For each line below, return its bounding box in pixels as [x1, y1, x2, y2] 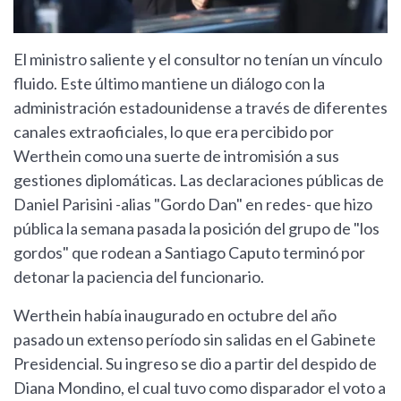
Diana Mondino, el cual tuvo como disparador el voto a [13, 377, 386, 397]
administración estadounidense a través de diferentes [13, 97, 388, 117]
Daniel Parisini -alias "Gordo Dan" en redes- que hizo [13, 193, 372, 214]
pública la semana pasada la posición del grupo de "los [13, 218, 380, 238]
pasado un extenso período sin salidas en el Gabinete [13, 328, 376, 349]
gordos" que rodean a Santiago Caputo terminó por [13, 242, 365, 262]
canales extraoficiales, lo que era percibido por [13, 121, 334, 141]
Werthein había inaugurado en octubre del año [13, 304, 337, 325]
